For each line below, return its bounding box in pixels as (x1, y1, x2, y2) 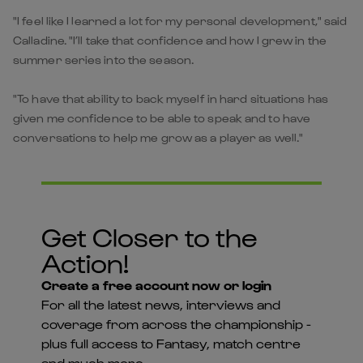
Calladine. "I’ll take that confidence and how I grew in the (13, 32, 327, 47)
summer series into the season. (13, 52, 194, 66)
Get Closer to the (41, 220, 258, 252)
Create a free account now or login (41, 276, 271, 293)
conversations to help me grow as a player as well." (13, 130, 304, 144)
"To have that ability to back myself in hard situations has (13, 91, 328, 105)
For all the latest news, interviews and (41, 296, 280, 312)
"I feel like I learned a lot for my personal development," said (13, 13, 348, 28)
